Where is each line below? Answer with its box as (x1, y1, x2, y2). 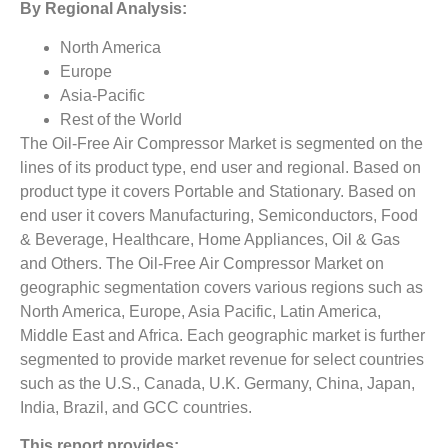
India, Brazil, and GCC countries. (20, 398, 252, 416)
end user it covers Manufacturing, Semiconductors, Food (20, 206, 418, 224)
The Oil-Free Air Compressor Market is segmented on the (20, 134, 423, 152)
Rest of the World (60, 110, 182, 128)
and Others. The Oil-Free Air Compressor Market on (20, 254, 384, 272)
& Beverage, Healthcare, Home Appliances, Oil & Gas (20, 230, 400, 248)
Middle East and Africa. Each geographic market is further (20, 326, 425, 344)
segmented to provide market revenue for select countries (20, 350, 424, 368)
